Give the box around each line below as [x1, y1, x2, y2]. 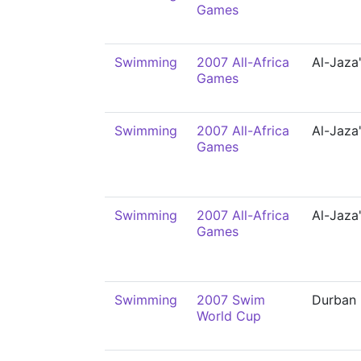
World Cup [197, 308, 261, 324]
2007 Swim [197, 292, 265, 308]
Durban [312, 292, 356, 308]
